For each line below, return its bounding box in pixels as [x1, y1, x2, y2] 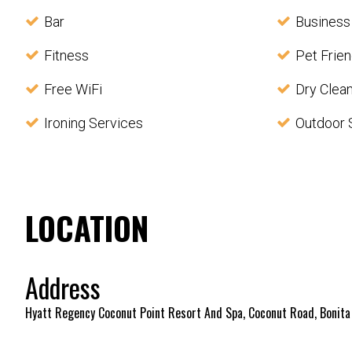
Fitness [44, 47, 89, 64]
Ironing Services [44, 115, 143, 132]
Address [25, 267, 101, 308]
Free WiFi [44, 81, 102, 98]
